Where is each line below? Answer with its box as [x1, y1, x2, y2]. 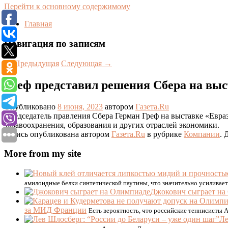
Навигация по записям [4, 38, 105, 49]
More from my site [4, 148, 81, 159]
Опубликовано [4, 102, 58, 111]
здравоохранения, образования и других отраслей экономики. [4, 120, 219, 129]
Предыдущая [12, 59, 59, 68]
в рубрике [145, 129, 184, 138]
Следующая [61, 59, 104, 68]
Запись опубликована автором [4, 129, 111, 138]
